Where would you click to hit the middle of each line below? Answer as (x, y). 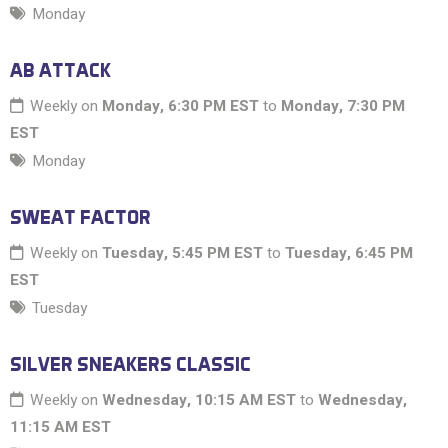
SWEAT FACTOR (80, 217)
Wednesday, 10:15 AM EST (199, 400)
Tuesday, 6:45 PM (349, 253)
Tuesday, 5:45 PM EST (182, 253)
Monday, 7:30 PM (343, 106)
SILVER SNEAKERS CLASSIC (130, 364)
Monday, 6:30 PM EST (180, 106)
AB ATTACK (60, 70)
